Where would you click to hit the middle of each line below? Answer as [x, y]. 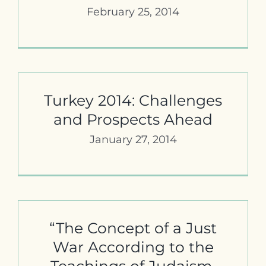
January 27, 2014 [133, 139]
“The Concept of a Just [133, 228]
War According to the [133, 247]
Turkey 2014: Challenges [133, 100]
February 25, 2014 [133, 12]
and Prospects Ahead [133, 119]
